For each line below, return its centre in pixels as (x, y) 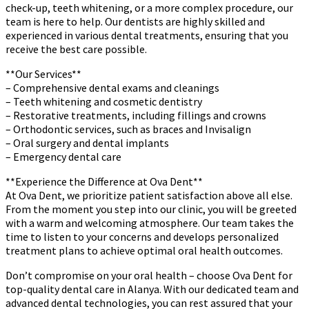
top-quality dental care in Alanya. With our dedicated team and (152, 289)
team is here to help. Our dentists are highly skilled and (135, 21)
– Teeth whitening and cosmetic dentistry (104, 101)
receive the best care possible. (76, 49)
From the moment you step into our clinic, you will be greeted (151, 209)
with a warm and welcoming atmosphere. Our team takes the (150, 222)
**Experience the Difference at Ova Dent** (104, 181)
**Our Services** (43, 73)
